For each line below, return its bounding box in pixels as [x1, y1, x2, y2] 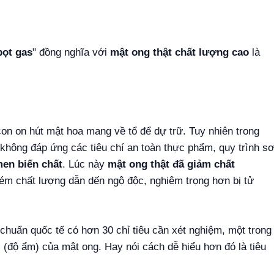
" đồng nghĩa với [32, 46, 110, 58]
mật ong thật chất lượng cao [110, 46, 249, 58]
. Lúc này [62, 158, 108, 171]
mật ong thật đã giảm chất [108, 158, 235, 171]
